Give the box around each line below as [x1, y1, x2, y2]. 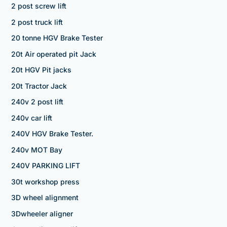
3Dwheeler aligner [11, 209, 73, 218]
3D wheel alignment [11, 193, 79, 202]
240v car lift [11, 113, 52, 122]
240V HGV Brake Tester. [11, 129, 93, 138]
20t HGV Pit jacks [11, 65, 71, 74]
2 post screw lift [11, 2, 66, 11]
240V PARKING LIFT [11, 161, 80, 170]
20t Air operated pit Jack [11, 49, 96, 58]
